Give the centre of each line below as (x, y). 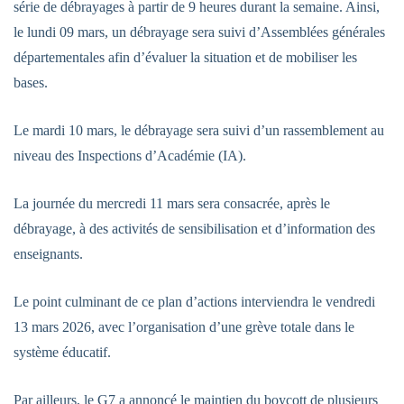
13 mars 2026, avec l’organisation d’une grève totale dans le (184, 327)
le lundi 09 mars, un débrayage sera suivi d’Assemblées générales (199, 32)
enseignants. (48, 254)
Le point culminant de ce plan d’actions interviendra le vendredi (194, 302)
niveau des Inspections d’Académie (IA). (130, 156)
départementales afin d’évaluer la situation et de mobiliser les (185, 57)
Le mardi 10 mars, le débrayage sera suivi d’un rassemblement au (199, 130)
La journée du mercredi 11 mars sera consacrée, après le (172, 203)
